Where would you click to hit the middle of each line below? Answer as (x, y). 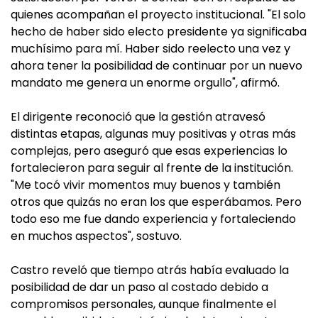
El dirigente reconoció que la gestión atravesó (138, 117)
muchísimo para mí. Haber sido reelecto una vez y (150, 49)
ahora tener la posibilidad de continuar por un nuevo (157, 66)
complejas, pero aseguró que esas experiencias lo (149, 151)
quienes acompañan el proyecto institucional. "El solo (158, 15)
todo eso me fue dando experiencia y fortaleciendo (153, 219)
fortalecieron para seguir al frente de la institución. (152, 168)
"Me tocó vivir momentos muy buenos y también (146, 185)
